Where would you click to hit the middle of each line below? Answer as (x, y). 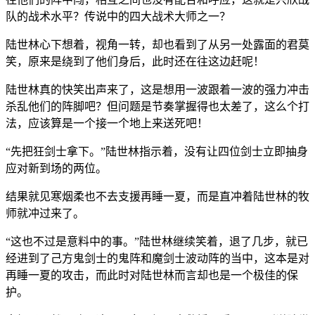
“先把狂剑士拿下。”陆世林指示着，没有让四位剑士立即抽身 (157, 151)
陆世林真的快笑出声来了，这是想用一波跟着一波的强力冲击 (157, 89)
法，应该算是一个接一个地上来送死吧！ (107, 123)
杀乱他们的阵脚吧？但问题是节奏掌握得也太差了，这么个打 (157, 106)
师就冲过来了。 (45, 213)
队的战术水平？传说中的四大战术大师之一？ (118, 16)
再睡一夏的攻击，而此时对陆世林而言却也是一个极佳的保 (152, 275)
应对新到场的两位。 (56, 168)
